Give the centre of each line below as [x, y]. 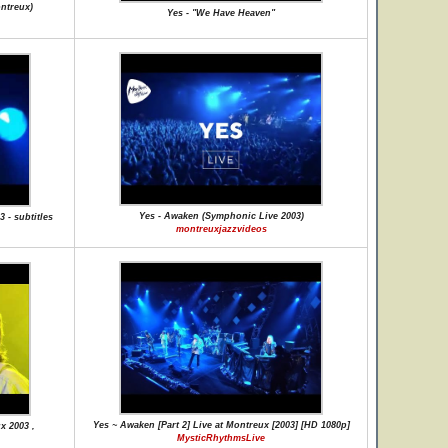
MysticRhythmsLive [221, 438]
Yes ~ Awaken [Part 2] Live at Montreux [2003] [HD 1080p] [221, 425]
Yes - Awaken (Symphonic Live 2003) [221, 216]
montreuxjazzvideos [221, 229]
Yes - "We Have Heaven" [221, 13]
